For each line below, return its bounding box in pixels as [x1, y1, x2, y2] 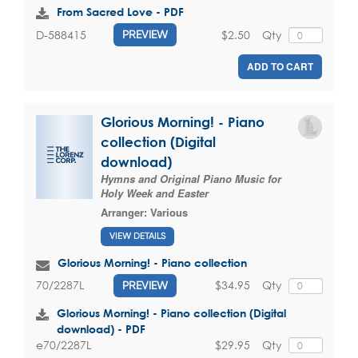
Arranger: [101, 205, 150, 221]
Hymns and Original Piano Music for [101, 171, 281, 187]
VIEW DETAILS [109, 230, 165, 241]
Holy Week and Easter [101, 185, 209, 201]
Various [150, 205, 188, 221]
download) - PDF [57, 321, 145, 336]
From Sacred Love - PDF [57, 5, 184, 19]
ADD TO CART [247, 59, 313, 74]
